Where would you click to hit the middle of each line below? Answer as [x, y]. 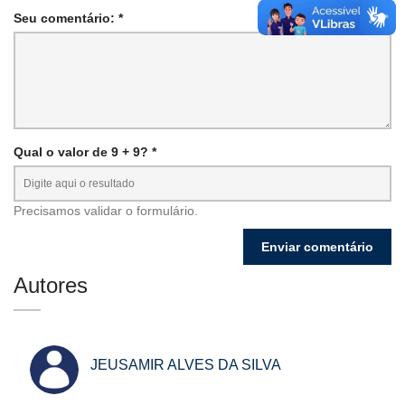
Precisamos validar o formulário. [106, 210]
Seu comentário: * [68, 18]
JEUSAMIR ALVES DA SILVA [186, 364]
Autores [51, 285]
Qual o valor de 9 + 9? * [85, 151]
